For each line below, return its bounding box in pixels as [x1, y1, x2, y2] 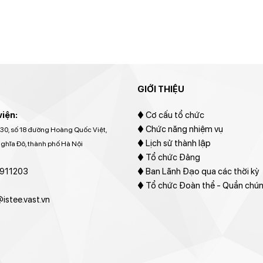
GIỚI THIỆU [137, 84, 184, 95]
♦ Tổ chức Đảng [137, 151, 200, 163]
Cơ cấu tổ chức [145, 109, 204, 120]
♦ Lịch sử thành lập [137, 137, 211, 149]
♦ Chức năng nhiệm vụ [137, 123, 223, 134]
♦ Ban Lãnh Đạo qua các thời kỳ [137, 166, 259, 177]
